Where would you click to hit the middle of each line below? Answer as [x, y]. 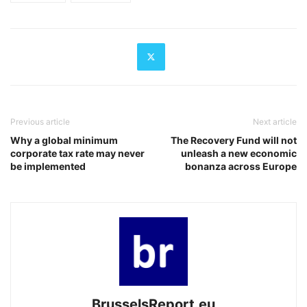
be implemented [48, 166]
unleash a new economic [239, 153]
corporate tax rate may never [77, 153]
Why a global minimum [64, 140]
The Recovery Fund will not [234, 140]
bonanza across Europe [241, 166]
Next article [275, 121]
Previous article [40, 121]
